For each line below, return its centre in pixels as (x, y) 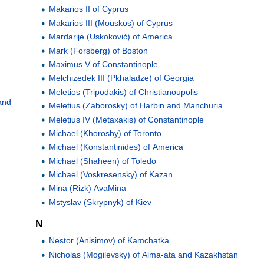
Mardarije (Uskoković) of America (110, 37)
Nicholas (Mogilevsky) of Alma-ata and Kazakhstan (143, 254)
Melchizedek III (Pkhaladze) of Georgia (121, 78)
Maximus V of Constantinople (103, 64)
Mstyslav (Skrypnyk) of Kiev (100, 202)
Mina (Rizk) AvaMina (87, 188)
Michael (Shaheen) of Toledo (102, 161)
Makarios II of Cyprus (88, 9)
